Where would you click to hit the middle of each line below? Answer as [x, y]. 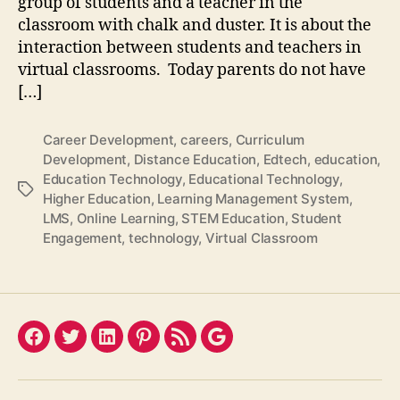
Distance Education [195, 160]
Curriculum [270, 140]
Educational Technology [264, 179]
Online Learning [125, 219]
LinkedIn [137, 347]
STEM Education [233, 219]
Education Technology [112, 179]
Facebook [69, 347]
